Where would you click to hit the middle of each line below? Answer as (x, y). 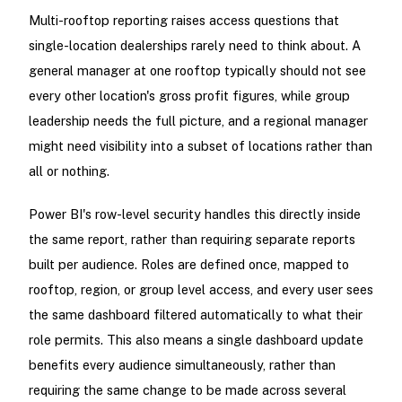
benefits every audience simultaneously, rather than (182, 364)
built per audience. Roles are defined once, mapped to (188, 264)
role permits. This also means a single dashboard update (196, 339)
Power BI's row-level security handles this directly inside (194, 214)
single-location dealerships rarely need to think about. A (194, 46)
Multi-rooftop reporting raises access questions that (184, 21)
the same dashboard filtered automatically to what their (195, 314)
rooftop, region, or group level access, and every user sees (201, 289)
